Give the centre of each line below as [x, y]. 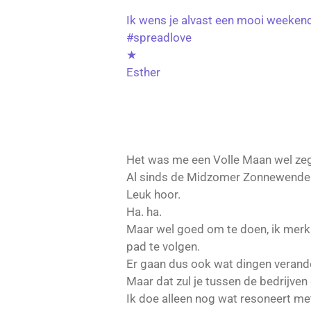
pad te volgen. [163, 247]
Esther [143, 73]
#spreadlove [159, 38]
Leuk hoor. [153, 195]
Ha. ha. [144, 212]
